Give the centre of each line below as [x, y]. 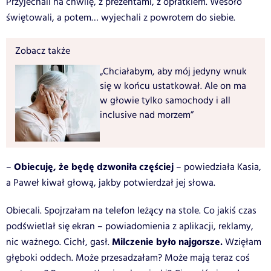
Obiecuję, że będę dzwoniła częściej [94, 167]
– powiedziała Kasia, [217, 167]
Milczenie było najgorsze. [167, 242]
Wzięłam [243, 242]
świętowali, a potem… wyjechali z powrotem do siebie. [121, 18]
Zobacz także [43, 51]
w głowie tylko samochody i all [165, 100]
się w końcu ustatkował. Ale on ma [173, 86]
